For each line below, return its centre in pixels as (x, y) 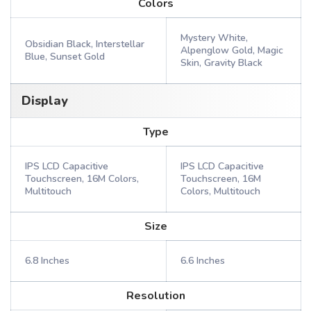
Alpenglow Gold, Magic (232, 50)
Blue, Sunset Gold (65, 57)
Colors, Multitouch (220, 191)
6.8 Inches (47, 261)
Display (45, 101)
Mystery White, (214, 38)
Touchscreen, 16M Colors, (82, 179)
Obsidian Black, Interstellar (85, 44)
